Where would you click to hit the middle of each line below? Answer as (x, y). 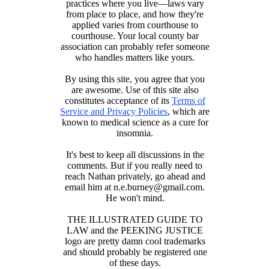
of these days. (135, 262)
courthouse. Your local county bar (135, 35)
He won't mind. (135, 198)
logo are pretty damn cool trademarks (135, 241)
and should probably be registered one (135, 252)
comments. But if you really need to (135, 165)
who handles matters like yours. (135, 57)
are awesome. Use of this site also (135, 89)
